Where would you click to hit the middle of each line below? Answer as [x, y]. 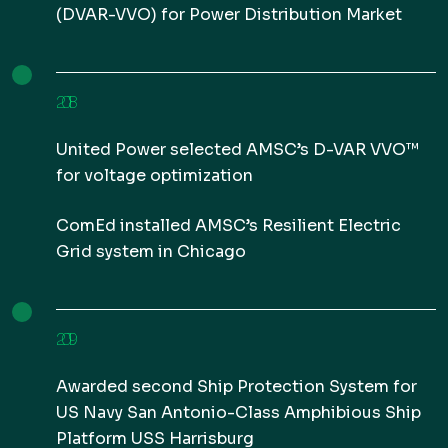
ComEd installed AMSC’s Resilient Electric [228, 225]
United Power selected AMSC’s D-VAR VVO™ [238, 149]
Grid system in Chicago [151, 251]
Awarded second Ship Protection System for [236, 386]
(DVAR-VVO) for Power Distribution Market [230, 14]
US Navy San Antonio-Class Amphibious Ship [238, 412]
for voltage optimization [154, 175]
